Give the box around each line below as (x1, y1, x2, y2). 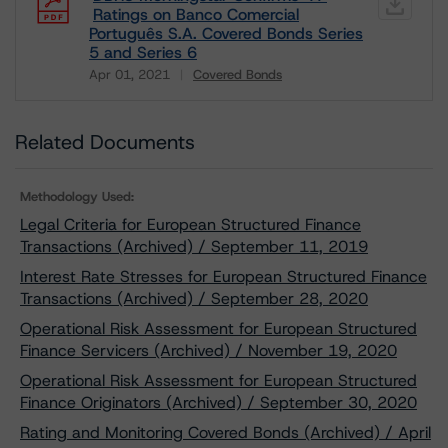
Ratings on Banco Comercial (93, 4, 299, 25)
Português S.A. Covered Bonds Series (89, 23, 363, 44)
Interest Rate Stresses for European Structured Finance (20, 266, 427, 287)
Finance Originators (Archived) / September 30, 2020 (20, 392, 417, 413)
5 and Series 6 (89, 42, 197, 63)
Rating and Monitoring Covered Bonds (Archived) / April (20, 422, 431, 443)
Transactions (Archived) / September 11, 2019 (20, 236, 368, 257)
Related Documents (15, 129, 195, 155)
